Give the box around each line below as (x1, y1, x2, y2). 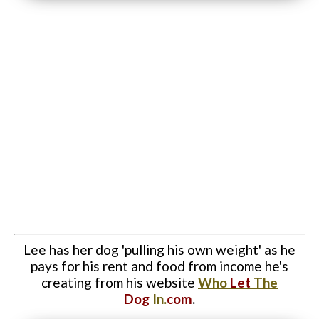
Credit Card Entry (25, 54, 105, 67)
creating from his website (41, 274, 198, 291)
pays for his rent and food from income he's (31, 258, 288, 275)
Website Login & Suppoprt (25, 22, 148, 35)
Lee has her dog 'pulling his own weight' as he (23, 241, 296, 258)
